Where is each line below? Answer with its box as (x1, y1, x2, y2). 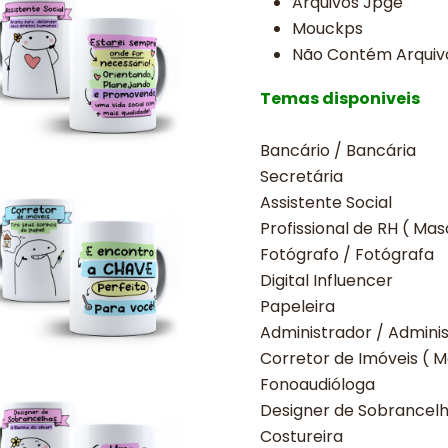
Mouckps (292, 17, 363, 40)
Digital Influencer (260, 269, 393, 292)
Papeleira (260, 295, 335, 318)
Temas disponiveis (260, 87, 420, 110)
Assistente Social (260, 191, 392, 214)
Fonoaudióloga (260, 373, 375, 396)
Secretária (260, 165, 343, 188)
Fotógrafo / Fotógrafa (260, 243, 434, 266)
